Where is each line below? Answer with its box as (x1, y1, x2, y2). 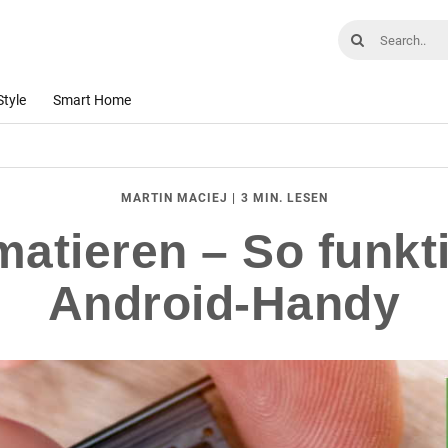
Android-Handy (47, 277, 401, 330)
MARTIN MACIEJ (120, 191, 228, 206)
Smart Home (53, 92, 131, 108)
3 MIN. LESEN (240, 191, 328, 206)
